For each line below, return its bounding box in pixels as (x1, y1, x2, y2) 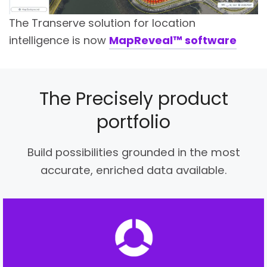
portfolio (97, 109, 170, 135)
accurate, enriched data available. (40, 162, 227, 178)
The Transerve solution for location (9, 15, 195, 30)
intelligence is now (9, 32, 109, 48)
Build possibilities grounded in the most (27, 144, 240, 160)
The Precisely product (39, 86, 228, 111)
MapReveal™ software (109, 32, 237, 48)
